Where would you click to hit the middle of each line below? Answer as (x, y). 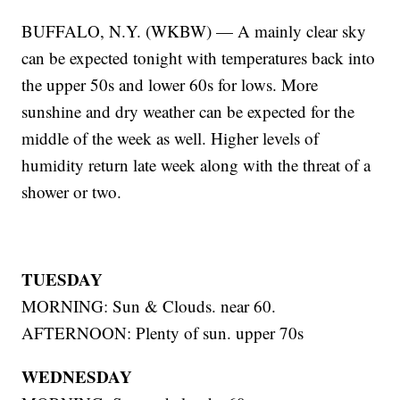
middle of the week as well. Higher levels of (171, 137)
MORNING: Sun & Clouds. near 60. (149, 305)
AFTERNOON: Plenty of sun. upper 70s (163, 332)
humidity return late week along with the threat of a (196, 164)
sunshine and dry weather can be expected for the (188, 111)
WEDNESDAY (77, 376)
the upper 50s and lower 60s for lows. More (170, 84)
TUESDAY (62, 279)
